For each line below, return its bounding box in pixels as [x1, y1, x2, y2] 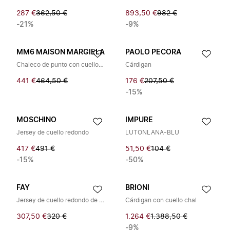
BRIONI [125, 184, 149, 191]
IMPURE [125, 117, 153, 124]
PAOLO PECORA [125, 49, 181, 56]
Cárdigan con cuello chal [125, 197, 197, 203]
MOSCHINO [16, 117, 56, 124]
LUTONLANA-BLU [125, 129, 179, 136]
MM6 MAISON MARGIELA [16, 49, 105, 56]
